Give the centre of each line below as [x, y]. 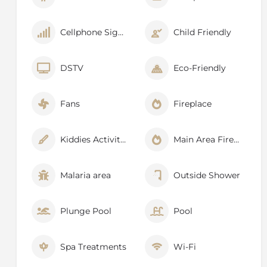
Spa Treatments [93, 246]
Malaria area [86, 175]
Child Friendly [202, 32]
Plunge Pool [86, 211]
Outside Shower [207, 175]
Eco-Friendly [200, 68]
